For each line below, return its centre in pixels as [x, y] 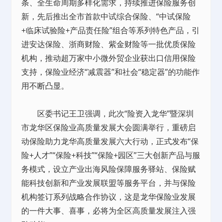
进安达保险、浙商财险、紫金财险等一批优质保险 [109, 44]
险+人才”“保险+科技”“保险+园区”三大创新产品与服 [111, 155]
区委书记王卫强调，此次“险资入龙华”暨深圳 [108, 113]
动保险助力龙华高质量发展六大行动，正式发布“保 [110, 141]
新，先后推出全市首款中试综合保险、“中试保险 [106, 16]
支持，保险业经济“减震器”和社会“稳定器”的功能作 [111, 72]
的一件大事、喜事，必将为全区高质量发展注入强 [109, 211]
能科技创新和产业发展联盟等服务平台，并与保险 [109, 183]
